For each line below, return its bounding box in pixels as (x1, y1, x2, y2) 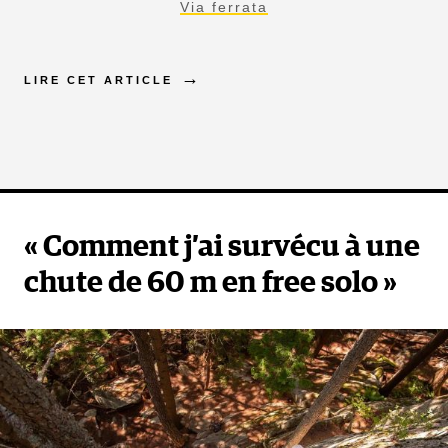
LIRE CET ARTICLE (24, 73, 173, 86)
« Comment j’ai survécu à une (24, 231, 420, 262)
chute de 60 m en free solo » (24, 267, 397, 298)
